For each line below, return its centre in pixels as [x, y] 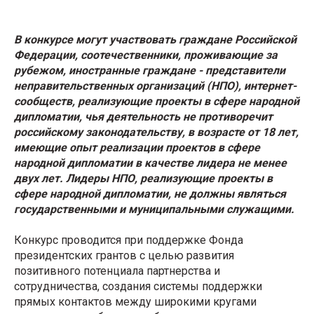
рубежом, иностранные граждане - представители [150, 70]
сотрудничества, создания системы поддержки [138, 286]
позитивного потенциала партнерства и [117, 271]
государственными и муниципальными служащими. [154, 209]
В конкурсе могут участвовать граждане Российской [155, 39]
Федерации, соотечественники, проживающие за [146, 55]
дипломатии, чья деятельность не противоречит [143, 116]
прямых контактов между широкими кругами [135, 301]
